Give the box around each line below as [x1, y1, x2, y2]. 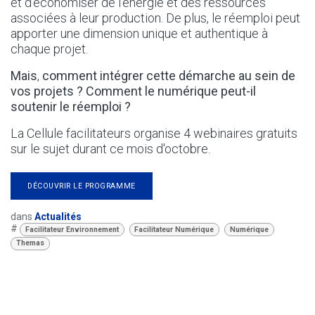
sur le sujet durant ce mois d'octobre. [11, 141, 210, 156]
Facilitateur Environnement [25, 224, 119, 234]
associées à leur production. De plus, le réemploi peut [11, 10, 300, 25]
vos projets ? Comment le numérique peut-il [11, 83, 256, 98]
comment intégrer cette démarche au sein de [42, 67, 295, 83]
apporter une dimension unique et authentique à [11, 25, 268, 41]
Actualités [34, 210, 82, 222]
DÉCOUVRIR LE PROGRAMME [27, 181, 136, 191]
